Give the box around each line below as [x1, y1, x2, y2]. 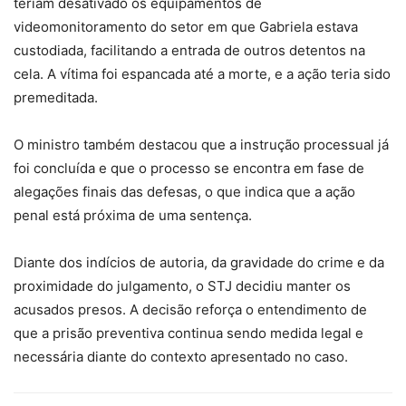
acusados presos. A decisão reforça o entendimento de [14, 301, 367, 318]
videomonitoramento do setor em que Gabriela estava [14, 18, 358, 35]
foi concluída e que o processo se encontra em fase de [14, 159, 364, 177]
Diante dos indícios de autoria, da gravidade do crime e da [14, 254, 384, 271]
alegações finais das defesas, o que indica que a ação [14, 183, 355, 200]
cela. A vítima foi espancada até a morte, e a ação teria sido [14, 65, 391, 82]
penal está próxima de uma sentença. [14, 207, 252, 224]
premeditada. [14, 89, 98, 106]
